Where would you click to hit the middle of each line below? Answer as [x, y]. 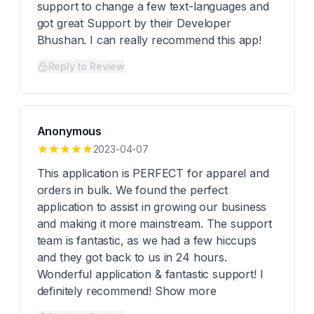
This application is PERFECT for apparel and [153, 173]
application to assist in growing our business [152, 207]
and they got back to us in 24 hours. [132, 257]
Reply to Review [87, 66]
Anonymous [69, 131]
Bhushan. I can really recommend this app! [149, 40]
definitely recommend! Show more [127, 291]
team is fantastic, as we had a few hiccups [146, 240]
